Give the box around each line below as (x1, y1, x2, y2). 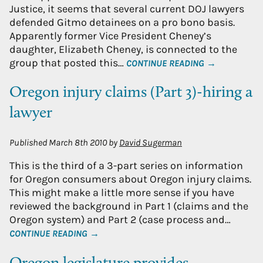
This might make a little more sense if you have (9, 186, 234, 200)
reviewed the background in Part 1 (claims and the (9, 200, 248, 213)
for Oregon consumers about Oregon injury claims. (9, 173, 254, 186)
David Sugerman (119, 137, 182, 149)
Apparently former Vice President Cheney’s (9, 29, 211, 42)
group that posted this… (9, 56, 126, 69)
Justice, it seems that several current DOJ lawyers (9, 2, 244, 15)
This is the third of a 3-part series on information (9, 159, 243, 173)
